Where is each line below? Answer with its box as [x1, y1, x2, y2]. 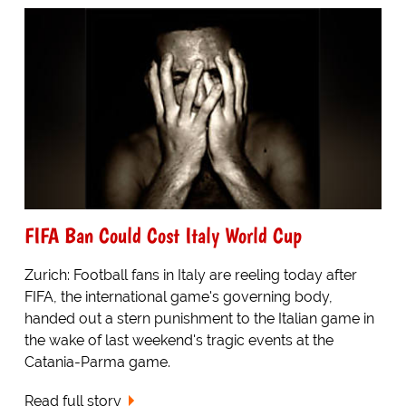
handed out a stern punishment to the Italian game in [24, 309, 374, 327]
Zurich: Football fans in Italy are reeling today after [24, 266, 357, 284]
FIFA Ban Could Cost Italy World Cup [24, 221, 302, 248]
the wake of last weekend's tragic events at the [24, 331, 333, 349]
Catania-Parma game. [24, 353, 170, 371]
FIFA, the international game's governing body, [24, 287, 333, 305]
